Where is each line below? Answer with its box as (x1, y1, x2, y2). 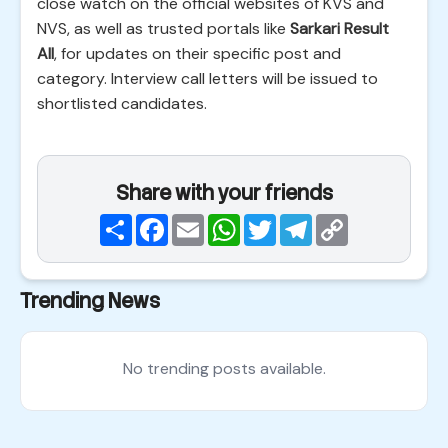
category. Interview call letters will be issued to (37, 68, 378, 89)
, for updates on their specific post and (54, 43, 341, 64)
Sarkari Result (290, 18, 389, 39)
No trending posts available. (122, 358, 326, 379)
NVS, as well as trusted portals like (37, 18, 290, 39)
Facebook (168, 211, 240, 232)
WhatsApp (240, 211, 319, 232)
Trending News (20, 288, 160, 314)
